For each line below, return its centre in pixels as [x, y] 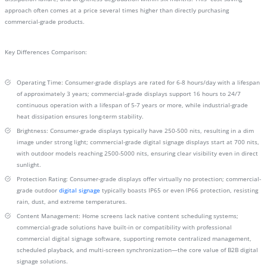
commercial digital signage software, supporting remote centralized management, [134, 238]
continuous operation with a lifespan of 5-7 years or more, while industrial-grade [132, 105]
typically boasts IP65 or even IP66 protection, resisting [179, 190]
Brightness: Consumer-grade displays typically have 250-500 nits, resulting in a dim [135, 131]
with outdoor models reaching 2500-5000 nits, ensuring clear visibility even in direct [137, 153]
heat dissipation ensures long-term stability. [80, 116]
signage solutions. [42, 261]
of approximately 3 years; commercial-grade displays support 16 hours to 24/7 [129, 94]
